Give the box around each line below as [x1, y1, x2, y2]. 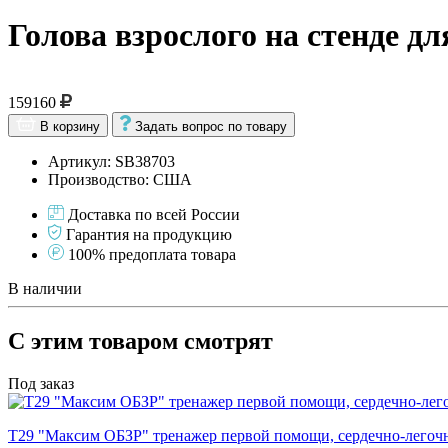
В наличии [8, 279, 82, 297]
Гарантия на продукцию [66, 225, 232, 243]
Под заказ [8, 374, 74, 392]
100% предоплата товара [68, 245, 236, 263]
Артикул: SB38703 [48, 152, 175, 170]
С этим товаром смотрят [8, 327, 273, 354]
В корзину [40, 118, 100, 134]
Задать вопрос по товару [135, 118, 287, 134]
